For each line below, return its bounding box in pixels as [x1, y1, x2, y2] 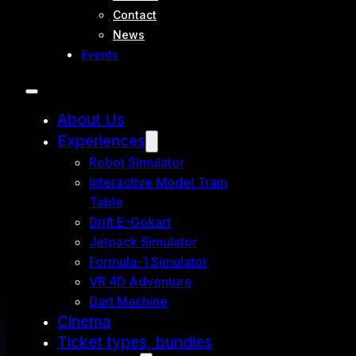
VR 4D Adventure [89, 273, 192, 289]
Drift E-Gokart [89, 214, 171, 230]
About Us [57, 110, 125, 129]
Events [81, 48, 118, 61]
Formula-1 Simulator [89, 253, 207, 269]
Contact [113, 8, 157, 21]
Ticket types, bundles [57, 332, 212, 351]
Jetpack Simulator [89, 234, 197, 250]
